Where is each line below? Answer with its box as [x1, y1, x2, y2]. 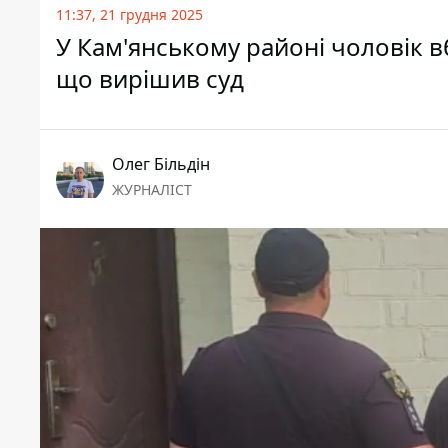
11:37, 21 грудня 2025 [56, 5, 203, 25]
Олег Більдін [112, 153, 210, 176]
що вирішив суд [56, 62, 244, 96]
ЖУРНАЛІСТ [112, 180, 192, 200]
